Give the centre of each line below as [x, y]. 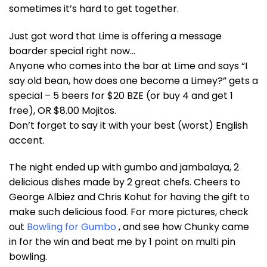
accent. [27, 140]
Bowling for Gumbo [72, 227]
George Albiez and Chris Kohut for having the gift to [129, 197]
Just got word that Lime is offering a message [115, 36]
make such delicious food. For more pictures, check [129, 212]
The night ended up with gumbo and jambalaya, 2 [124, 167]
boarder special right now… [72, 51]
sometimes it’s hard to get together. [94, 8]
